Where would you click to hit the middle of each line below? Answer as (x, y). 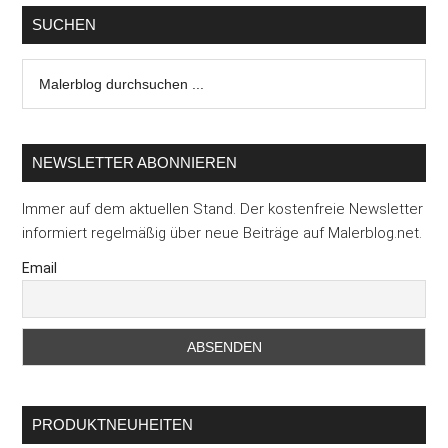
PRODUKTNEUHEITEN (113, 425)
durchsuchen (66, 94)
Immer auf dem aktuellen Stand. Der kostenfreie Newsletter (223, 209)
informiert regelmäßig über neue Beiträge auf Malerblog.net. (222, 233)
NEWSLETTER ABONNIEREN (135, 163)
